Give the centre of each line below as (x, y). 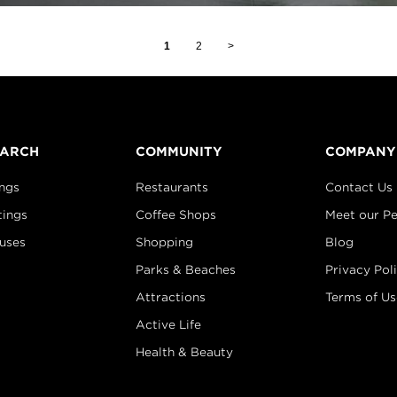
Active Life (168, 325)
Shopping (164, 242)
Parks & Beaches (185, 270)
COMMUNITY (179, 152)
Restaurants (171, 187)
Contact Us (358, 187)
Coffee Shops (175, 215)
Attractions (170, 297)
